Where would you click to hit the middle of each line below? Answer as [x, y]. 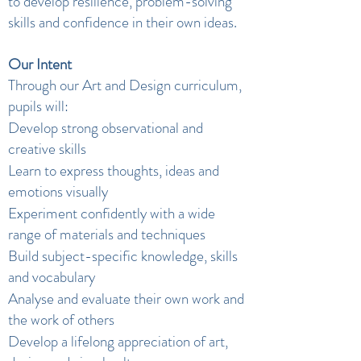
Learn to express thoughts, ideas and [114, 170]
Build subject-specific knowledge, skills [123, 256]
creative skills [47, 149]
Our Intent [40, 64]
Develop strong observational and [106, 128]
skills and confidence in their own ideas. [122, 22]
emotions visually [58, 191]
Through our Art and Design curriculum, [125, 85]
